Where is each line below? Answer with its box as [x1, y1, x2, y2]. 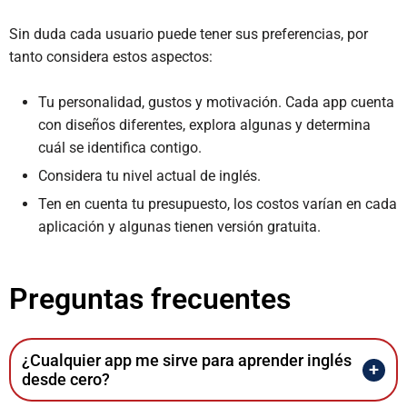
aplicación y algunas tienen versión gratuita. [38, 218, 321, 235]
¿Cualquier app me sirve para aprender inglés [22, 351, 352, 370]
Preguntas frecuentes [9, 282, 291, 316]
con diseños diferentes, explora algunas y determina [38, 116, 371, 134]
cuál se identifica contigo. [38, 139, 202, 156]
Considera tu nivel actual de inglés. [38, 167, 261, 184]
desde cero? [22, 370, 110, 389]
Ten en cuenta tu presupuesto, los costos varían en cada [38, 195, 397, 213]
